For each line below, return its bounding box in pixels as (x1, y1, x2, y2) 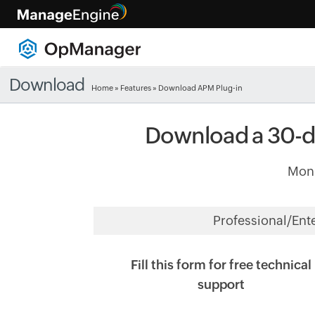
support (198, 277, 245, 292)
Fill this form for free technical (131, 257, 311, 272)
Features (120, 84, 152, 92)
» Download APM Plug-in (151, 84, 243, 92)
